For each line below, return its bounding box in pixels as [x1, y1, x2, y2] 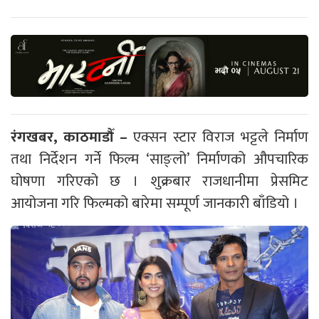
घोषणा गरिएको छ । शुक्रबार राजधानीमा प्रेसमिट [11, 169, 308, 194]
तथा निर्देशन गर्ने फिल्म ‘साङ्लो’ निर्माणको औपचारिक [11, 147, 308, 172]
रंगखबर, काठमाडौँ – [11, 125, 127, 150]
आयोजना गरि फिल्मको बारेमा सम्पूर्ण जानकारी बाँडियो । [11, 191, 298, 216]
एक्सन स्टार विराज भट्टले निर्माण [127, 125, 309, 150]
